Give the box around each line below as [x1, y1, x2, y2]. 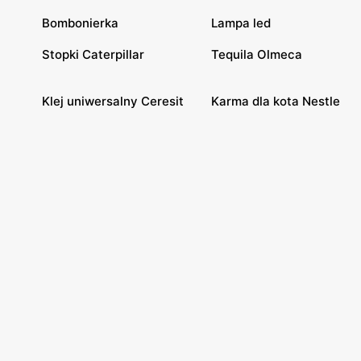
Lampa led [211, 15, 271, 31]
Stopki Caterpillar [42, 46, 144, 62]
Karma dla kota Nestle [211, 93, 340, 109]
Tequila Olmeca [211, 46, 302, 62]
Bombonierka [42, 15, 118, 31]
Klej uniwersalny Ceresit [42, 93, 184, 109]
